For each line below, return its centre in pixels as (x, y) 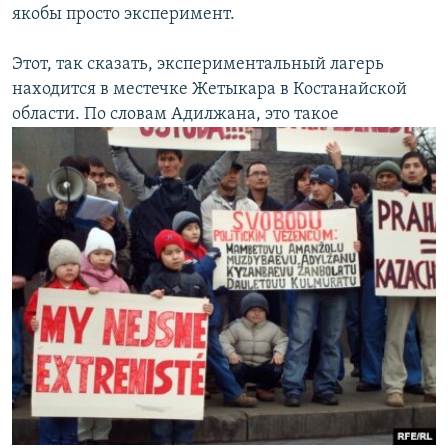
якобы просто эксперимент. (123, 14)
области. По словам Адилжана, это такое (175, 114)
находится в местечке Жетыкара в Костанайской (209, 89)
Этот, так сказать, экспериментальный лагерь (198, 64)
